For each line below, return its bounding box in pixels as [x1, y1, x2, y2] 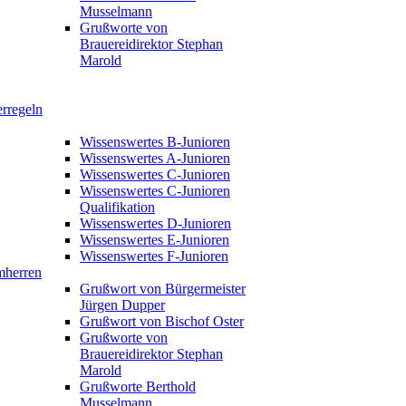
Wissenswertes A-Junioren [80, 150, 230, 166]
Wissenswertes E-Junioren [80, 232, 229, 247]
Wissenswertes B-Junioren [80, 134, 230, 150]
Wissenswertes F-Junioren [80, 248, 228, 264]
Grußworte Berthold [80, 379, 196, 394]
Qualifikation [80, 199, 155, 215]
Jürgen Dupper [80, 297, 165, 313]
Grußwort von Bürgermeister [80, 281, 246, 296]
